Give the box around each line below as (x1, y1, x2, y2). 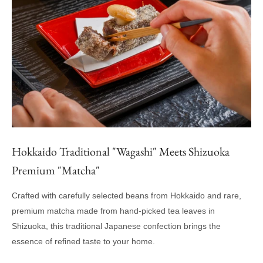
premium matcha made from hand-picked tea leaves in (12, 205, 215, 215)
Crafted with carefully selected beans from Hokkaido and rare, (12, 190, 241, 200)
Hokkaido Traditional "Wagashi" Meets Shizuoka (12, 143, 230, 159)
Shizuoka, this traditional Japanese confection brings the (12, 221, 221, 231)
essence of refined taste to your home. (12, 236, 155, 246)
